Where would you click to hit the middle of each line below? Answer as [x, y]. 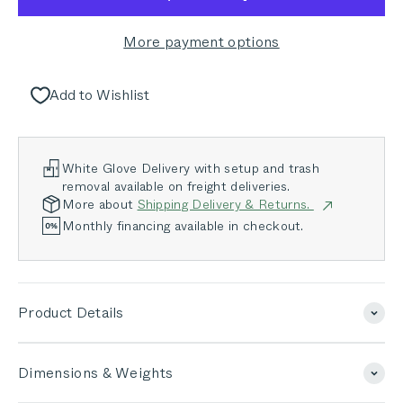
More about [98, 205]
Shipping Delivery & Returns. [225, 205]
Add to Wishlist [99, 95]
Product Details [71, 313]
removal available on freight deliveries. [176, 187]
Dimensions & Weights [96, 373]
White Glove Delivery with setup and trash [191, 169]
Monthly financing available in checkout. [183, 226]
